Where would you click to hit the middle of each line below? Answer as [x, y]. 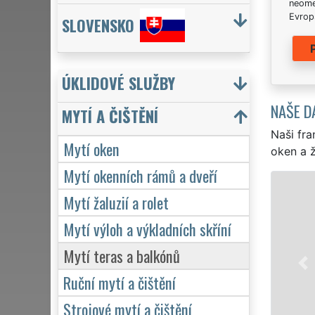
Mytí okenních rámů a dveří [140, 175]
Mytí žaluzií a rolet [116, 202]
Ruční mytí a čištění [120, 282]
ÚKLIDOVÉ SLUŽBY [118, 82]
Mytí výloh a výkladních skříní [147, 229]
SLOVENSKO [98, 25]
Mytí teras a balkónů [122, 255]
